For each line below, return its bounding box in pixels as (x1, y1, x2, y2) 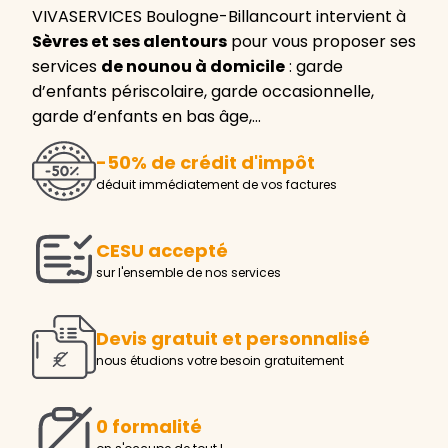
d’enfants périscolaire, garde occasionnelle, (32, 79, 374, 103)
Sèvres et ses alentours (32, 29, 227, 53)
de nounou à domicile (101, 54, 285, 78)
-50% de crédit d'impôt (96, 150, 315, 176)
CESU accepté (96, 238, 228, 264)
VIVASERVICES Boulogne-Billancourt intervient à (32, 4, 406, 28)
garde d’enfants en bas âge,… (32, 104, 261, 128)
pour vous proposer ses (227, 29, 416, 53)
